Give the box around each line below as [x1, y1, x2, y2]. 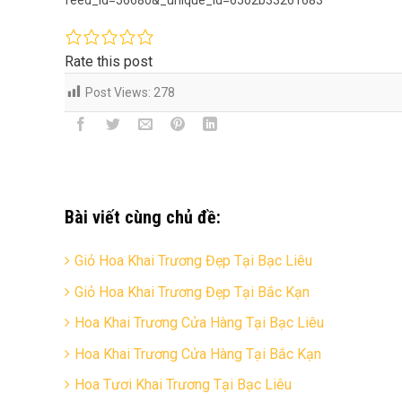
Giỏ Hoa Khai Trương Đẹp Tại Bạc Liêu [74, 252, 312, 270]
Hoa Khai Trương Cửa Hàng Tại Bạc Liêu [74, 314, 324, 332]
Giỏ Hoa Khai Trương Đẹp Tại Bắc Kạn [74, 283, 310, 301]
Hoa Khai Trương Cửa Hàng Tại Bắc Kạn [74, 345, 321, 363]
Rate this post [65, 52, 153, 70]
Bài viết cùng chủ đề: [65, 206, 221, 229]
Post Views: [85, 84, 151, 100]
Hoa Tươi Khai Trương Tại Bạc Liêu [74, 376, 292, 394]
